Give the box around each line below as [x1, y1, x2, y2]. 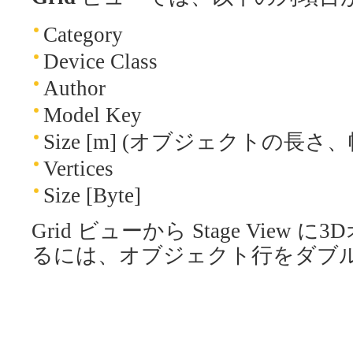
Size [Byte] [43, 183, 141, 207]
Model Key [43, 102, 142, 127]
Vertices [43, 156, 113, 180]
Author [43, 76, 106, 100]
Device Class [43, 49, 158, 73]
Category [43, 22, 123, 46]
